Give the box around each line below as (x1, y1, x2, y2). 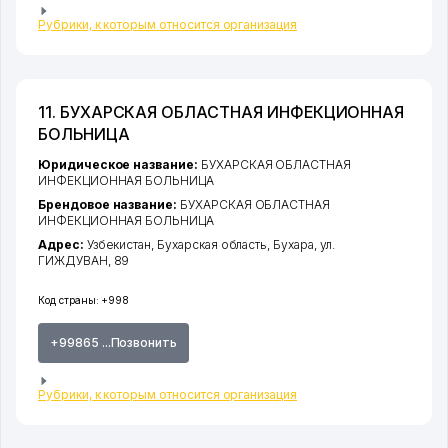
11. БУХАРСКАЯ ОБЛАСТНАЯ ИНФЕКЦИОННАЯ (38, 102, 405, 123)
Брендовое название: (38, 197, 180, 213)
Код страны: (38, 294, 99, 307)
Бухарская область (157, 237, 268, 253)
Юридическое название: (38, 157, 201, 173)
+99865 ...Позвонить (50, 335, 178, 351)
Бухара (273, 237, 314, 253)
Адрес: (38, 237, 87, 253)
